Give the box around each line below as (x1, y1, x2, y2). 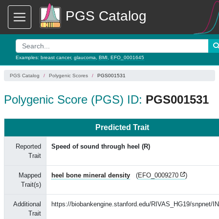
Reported (16, 143, 41, 150)
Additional (13, 200, 41, 208)
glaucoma (74, 55, 96, 60)
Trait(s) (21, 181, 41, 188)
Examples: (16, 55, 41, 60)
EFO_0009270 (138, 172, 178, 179)
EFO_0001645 (110, 55, 144, 60)
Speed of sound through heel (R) (51, 143, 150, 150)
